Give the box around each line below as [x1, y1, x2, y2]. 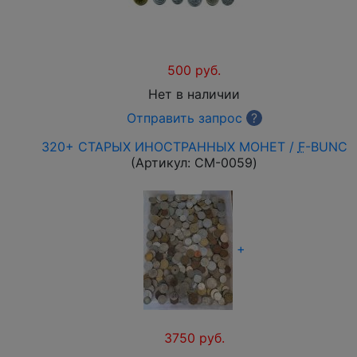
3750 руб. [163, 330, 225, 346]
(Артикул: [131, 155, 194, 171]
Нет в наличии [148, 86, 240, 102]
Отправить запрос [126, 110, 242, 126]
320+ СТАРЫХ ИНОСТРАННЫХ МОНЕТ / [41, 139, 298, 155]
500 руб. [167, 62, 221, 78]
